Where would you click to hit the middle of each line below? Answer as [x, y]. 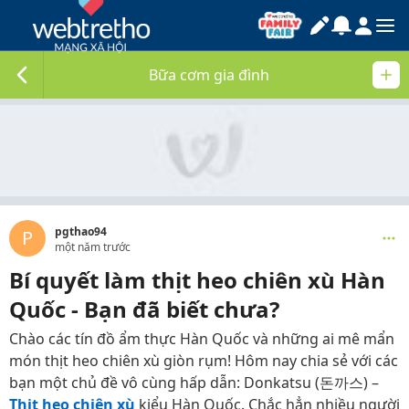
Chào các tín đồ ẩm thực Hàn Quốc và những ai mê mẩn [202, 339]
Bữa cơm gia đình [209, 75]
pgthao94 [81, 231]
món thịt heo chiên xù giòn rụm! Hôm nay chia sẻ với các [204, 361]
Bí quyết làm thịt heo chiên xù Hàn [197, 280]
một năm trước [93, 247]
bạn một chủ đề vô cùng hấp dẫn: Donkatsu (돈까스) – [194, 383]
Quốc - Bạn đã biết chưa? [144, 309]
